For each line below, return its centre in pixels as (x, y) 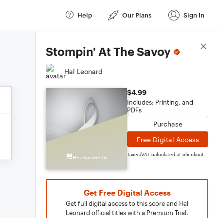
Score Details (187, 47)
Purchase (168, 124)
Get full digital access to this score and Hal (127, 203)
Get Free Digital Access (127, 192)
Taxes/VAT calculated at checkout (165, 154)
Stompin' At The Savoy (108, 51)
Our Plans (137, 15)
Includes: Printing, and (160, 102)
